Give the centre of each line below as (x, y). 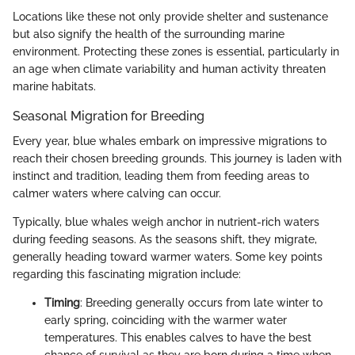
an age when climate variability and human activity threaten (169, 69)
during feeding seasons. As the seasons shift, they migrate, (165, 240)
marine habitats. (54, 87)
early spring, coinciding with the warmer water (166, 321)
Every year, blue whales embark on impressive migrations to (170, 141)
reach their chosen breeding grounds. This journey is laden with (177, 159)
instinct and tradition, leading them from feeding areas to (161, 176)
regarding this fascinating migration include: (127, 275)
